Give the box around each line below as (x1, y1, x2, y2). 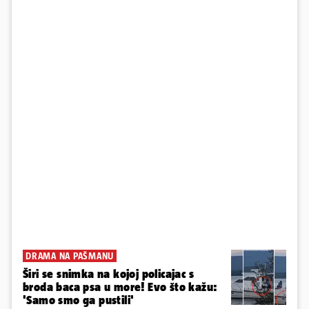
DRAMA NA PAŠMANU (26, 250, 114, 262)
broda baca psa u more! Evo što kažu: (23, 280, 218, 295)
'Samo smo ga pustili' (23, 293, 134, 308)
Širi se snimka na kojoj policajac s (23, 267, 194, 281)
